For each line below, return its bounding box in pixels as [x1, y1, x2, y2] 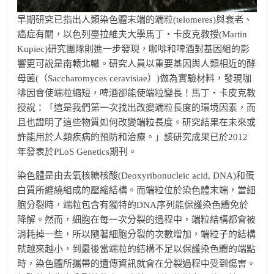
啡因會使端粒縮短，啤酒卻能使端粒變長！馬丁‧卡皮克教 [17, 88, 256, 98]
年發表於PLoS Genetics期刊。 [17, 147, 138, 157]
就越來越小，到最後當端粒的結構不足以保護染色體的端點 [17, 244, 256, 254]
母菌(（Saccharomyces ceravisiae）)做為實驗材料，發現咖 [17, 73, 252, 84]
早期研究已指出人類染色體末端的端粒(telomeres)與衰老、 [17, 15, 253, 25]
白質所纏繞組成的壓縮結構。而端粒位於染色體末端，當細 [17, 185, 256, 196]
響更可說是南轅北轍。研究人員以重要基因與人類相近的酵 [17, 59, 256, 69]
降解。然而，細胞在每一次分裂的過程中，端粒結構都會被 [17, 215, 256, 225]
